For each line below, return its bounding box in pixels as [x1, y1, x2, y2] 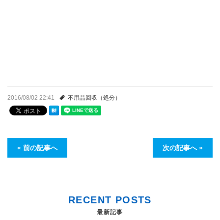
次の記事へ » [163, 144, 203, 152]
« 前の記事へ [17, 144, 57, 152]
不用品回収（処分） [68, 94, 121, 102]
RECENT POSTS [68, 194, 152, 206]
